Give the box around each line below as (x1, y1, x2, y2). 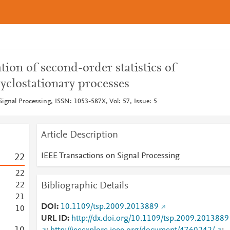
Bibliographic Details (41, 181, 128, 191)
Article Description (41, 130, 118, 140)
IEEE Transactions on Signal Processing (41, 152, 180, 160)
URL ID (41, 215, 67, 223)
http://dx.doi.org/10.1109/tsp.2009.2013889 (71, 215, 229, 223)
